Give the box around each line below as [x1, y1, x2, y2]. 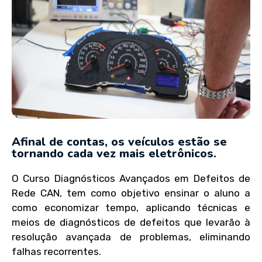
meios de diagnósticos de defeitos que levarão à [12, 216, 250, 229]
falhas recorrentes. [12, 246, 101, 258]
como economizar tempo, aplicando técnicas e [12, 202, 250, 214]
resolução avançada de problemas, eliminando [12, 231, 250, 243]
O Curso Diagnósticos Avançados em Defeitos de [12, 173, 250, 185]
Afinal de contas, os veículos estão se [12, 134, 227, 150]
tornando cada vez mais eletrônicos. [12, 146, 216, 162]
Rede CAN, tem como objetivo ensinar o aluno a [12, 187, 250, 199]
